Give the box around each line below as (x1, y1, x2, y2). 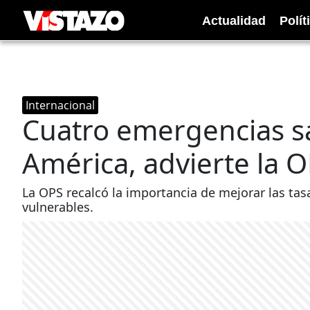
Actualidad (202, 13, 266, 28)
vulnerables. (22, 199, 93, 215)
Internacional (26, 98, 95, 113)
